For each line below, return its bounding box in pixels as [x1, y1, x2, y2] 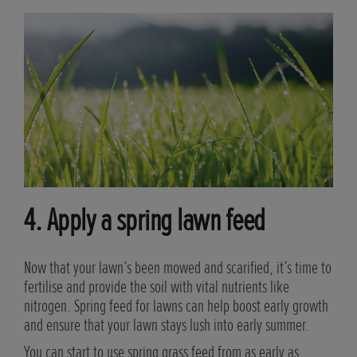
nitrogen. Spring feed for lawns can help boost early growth [24, 295, 328, 317]
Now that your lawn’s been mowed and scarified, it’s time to [24, 257, 331, 279]
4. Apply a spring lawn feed [24, 200, 265, 240]
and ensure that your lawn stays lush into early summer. [24, 314, 309, 336]
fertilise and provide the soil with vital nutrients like [24, 276, 289, 298]
